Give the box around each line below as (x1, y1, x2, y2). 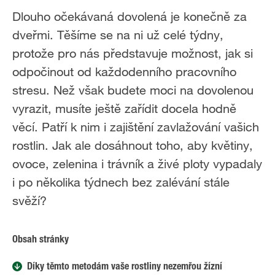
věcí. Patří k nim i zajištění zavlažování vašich (12, 120, 259, 134)
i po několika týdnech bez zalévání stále (12, 175, 230, 190)
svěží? (12, 193, 47, 208)
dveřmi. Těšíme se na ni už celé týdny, (12, 28, 223, 42)
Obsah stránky (12, 236, 69, 246)
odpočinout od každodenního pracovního (12, 64, 236, 79)
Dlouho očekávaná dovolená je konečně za (12, 9, 247, 24)
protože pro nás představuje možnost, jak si (12, 46, 253, 61)
